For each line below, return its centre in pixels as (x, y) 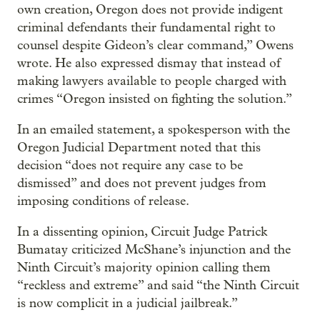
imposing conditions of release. (103, 201)
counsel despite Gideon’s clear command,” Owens (155, 45)
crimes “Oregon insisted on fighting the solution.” (155, 99)
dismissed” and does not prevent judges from (142, 183)
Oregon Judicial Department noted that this (139, 147)
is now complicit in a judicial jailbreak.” (127, 303)
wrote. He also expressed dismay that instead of (149, 63)
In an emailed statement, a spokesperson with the (154, 129)
